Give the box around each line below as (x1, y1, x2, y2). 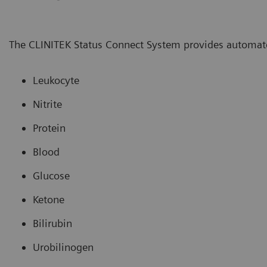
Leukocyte (33, 73, 79, 86)
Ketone (33, 193, 64, 206)
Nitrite (33, 97, 62, 110)
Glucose (33, 169, 70, 182)
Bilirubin (33, 216, 72, 229)
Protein (33, 121, 66, 134)
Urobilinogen (33, 240, 94, 253)
